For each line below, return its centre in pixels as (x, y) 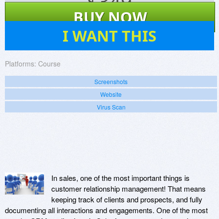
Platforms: (21, 64)
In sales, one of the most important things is (120, 178)
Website (111, 94)
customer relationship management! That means (129, 189)
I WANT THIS (109, 36)
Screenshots (111, 82)
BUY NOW (110, 17)
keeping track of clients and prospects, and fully (127, 199)
